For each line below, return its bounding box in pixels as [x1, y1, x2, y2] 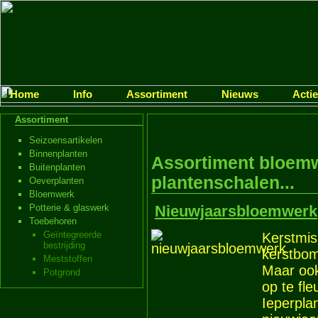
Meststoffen [43, 253, 92, 265]
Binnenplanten [29, 148, 87, 160]
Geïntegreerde [43, 229, 102, 241]
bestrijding [43, 240, 85, 251]
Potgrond [43, 267, 80, 278]
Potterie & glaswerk [29, 202, 109, 214]
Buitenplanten [29, 162, 85, 173]
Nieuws [221, 89, 258, 100]
